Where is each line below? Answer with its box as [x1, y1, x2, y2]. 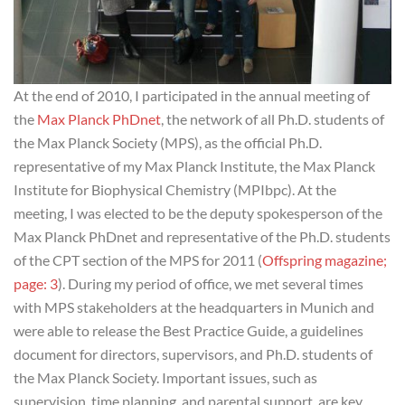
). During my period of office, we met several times [58, 275, 363, 293]
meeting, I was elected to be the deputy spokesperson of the [14, 204, 382, 222]
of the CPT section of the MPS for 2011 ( [14, 251, 262, 269]
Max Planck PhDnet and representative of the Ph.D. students [14, 228, 391, 246]
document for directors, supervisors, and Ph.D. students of [14, 345, 372, 363]
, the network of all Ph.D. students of [161, 110, 384, 128]
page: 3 [14, 275, 58, 293]
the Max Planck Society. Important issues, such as [14, 369, 317, 387]
